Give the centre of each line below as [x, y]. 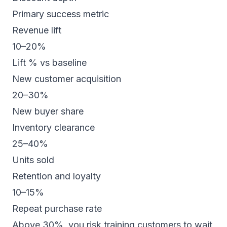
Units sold [33, 160]
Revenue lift [37, 30]
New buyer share [48, 111]
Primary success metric [61, 14]
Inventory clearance [53, 127]
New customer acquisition [67, 79]
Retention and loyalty [56, 176]
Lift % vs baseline [49, 63]
